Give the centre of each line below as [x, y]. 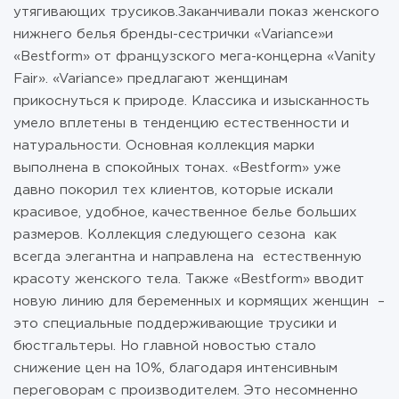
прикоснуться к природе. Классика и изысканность [191, 101]
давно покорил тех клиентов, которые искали [173, 190]
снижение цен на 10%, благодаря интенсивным [175, 368]
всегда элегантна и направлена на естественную [187, 257]
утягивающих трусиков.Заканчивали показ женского [196, 12]
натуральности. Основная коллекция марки [164, 146]
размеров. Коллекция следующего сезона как [175, 235]
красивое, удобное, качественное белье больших [185, 212]
